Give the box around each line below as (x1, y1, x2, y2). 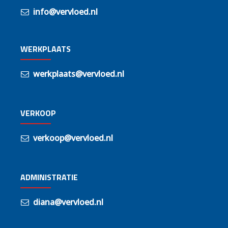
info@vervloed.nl (33, 6, 98, 17)
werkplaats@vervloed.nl (33, 68, 124, 80)
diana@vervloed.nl (33, 196, 103, 208)
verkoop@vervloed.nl (33, 132, 113, 144)
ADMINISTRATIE (20, 171, 78, 184)
